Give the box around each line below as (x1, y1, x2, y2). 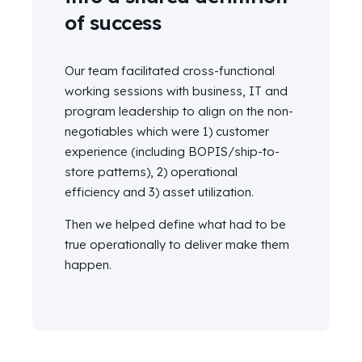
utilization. (198, 183, 254, 200)
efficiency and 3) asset (65, 183, 198, 200)
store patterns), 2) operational (65, 163, 238, 179)
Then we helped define (65, 216, 198, 232)
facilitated (121, 62, 179, 78)
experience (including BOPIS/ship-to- (65, 143, 280, 159)
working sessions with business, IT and (65, 82, 288, 99)
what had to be (198, 216, 286, 232)
